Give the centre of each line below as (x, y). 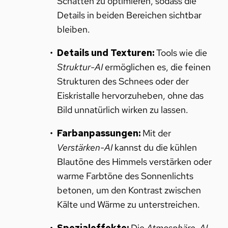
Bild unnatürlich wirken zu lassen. (122, 109)
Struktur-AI (80, 67)
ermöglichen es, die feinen (156, 67)
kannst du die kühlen (154, 147)
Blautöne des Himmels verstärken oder (134, 161)
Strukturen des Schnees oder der (123, 81)
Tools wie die (180, 52)
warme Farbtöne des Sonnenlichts (125, 176)
